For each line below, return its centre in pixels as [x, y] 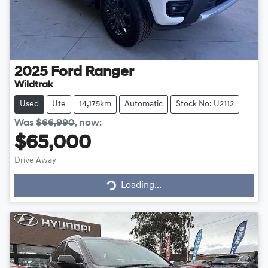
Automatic [144, 105]
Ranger [109, 73]
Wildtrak [34, 85]
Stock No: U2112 [205, 105]
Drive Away [35, 161]
